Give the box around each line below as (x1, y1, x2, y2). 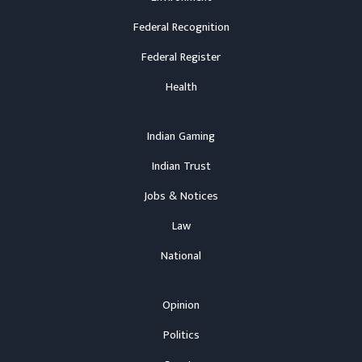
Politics (162, 326, 200, 345)
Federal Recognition (133, 18, 229, 37)
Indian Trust (151, 157, 211, 176)
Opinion (162, 296, 200, 315)
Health (165, 78, 197, 97)
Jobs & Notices (144, 187, 218, 206)
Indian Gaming (147, 127, 215, 146)
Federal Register (141, 48, 221, 67)
